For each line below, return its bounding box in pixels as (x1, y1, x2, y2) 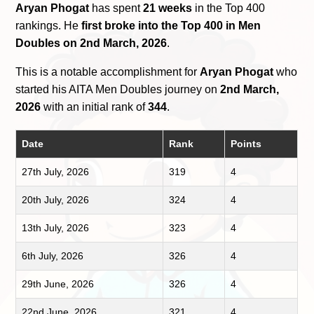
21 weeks (143, 1, 193, 14)
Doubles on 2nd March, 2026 (15, 36, 168, 49)
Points (231, 137, 262, 149)
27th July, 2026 (22, 165, 90, 177)
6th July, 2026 (22, 250, 84, 261)
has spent (89, 1, 144, 14)
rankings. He (15, 19, 82, 32)
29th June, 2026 (22, 278, 95, 289)
